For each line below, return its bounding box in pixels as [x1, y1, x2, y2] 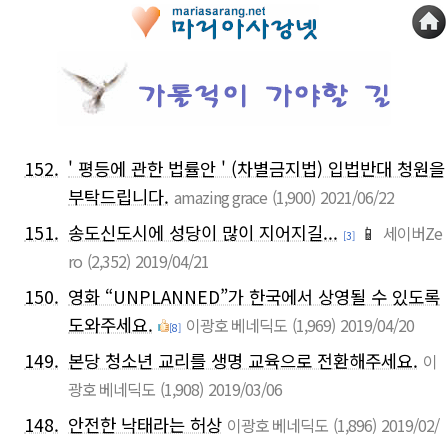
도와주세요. [68, 311, 153, 337]
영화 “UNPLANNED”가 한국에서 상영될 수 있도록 [68, 283, 440, 309]
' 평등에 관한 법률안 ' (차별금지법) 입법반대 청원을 [68, 155, 445, 181]
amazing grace [174, 184, 267, 209]
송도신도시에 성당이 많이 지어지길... [68, 219, 338, 245]
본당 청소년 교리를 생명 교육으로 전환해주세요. [68, 347, 418, 373]
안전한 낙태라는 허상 [68, 411, 222, 437]
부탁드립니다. [68, 183, 169, 209]
